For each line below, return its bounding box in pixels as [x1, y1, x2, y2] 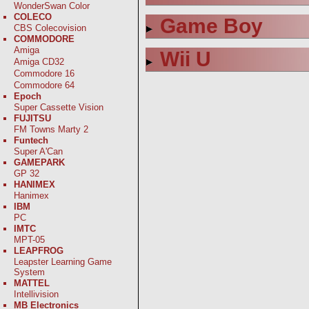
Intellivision [14, 289, 59, 299]
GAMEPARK [14, 157, 65, 168]
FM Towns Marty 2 [14, 124, 88, 134]
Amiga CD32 [14, 57, 64, 67]
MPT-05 [14, 235, 45, 245]
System [14, 267, 45, 277]
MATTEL [14, 278, 50, 288]
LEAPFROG [14, 246, 63, 256]
